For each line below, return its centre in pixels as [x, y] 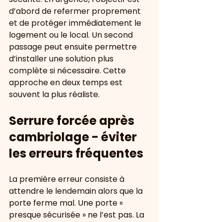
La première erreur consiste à [68, 179]
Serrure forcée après [73, 121]
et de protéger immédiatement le [76, 23]
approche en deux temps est [67, 83]
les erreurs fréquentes [76, 153]
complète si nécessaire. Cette [68, 71]
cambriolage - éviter [74, 137]
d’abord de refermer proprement [76, 11]
